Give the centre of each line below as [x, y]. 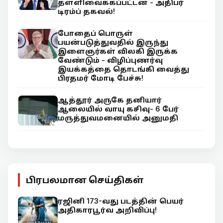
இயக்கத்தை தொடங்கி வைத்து [123, 69]
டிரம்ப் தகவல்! [86, 11]
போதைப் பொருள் [95, 33]
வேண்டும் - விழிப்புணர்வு [110, 60]
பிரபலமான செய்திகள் [85, 180]
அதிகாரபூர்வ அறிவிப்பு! [107, 210]
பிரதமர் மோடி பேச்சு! [101, 78]
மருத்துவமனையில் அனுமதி [118, 118]
